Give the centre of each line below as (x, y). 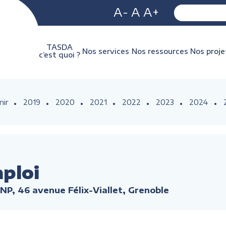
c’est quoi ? (60, 55)
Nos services (106, 51)
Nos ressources (160, 51)
